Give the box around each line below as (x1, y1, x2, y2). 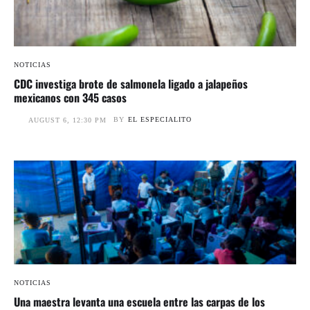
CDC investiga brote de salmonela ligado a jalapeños (14, 75, 248, 92)
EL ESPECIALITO (128, 115, 192, 123)
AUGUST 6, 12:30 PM (28, 116, 107, 124)
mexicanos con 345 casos (14, 89, 127, 106)
